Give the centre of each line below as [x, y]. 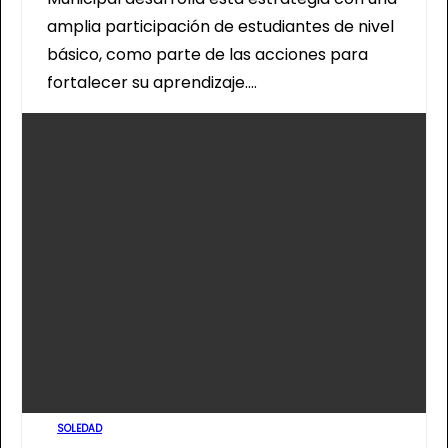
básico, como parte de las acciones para [207, 54]
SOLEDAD [79, 428]
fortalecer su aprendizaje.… [152, 82]
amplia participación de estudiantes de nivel [220, 26]
